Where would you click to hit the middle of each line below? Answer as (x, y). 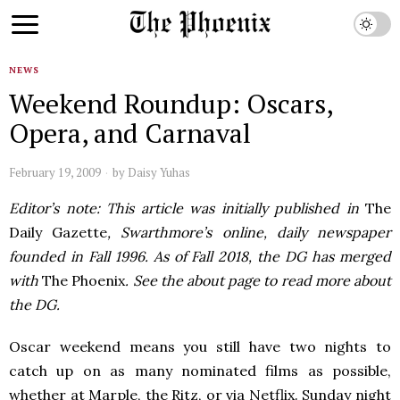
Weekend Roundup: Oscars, (171, 104)
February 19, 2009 (55, 172)
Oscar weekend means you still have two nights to (200, 346)
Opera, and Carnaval (130, 133)
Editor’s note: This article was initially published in (184, 208)
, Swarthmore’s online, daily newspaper (250, 232)
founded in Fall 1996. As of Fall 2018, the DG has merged (200, 256)
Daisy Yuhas (159, 172)
